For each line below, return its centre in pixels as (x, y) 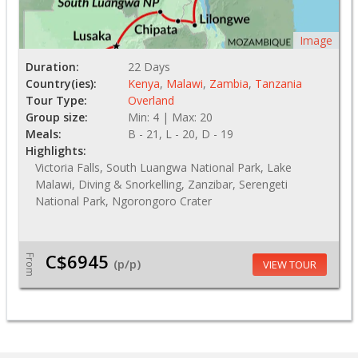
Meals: (44, 134)
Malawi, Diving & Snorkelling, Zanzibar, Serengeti (161, 185)
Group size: (57, 117)
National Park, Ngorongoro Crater (123, 201)
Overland (151, 101)
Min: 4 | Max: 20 (170, 117)
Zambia (229, 84)
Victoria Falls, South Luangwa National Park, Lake (163, 168)
